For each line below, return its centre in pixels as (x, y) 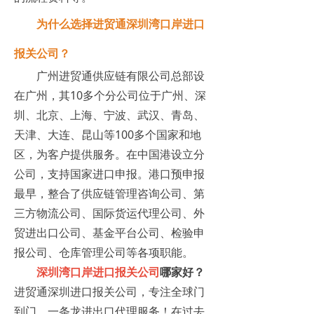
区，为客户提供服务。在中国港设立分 (109, 155)
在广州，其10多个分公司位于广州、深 (110, 96)
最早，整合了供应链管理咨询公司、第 (109, 194)
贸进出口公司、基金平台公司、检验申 (109, 233)
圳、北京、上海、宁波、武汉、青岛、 (109, 115)
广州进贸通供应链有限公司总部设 (109, 76)
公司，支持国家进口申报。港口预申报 (109, 174)
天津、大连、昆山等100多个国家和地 (108, 135)
